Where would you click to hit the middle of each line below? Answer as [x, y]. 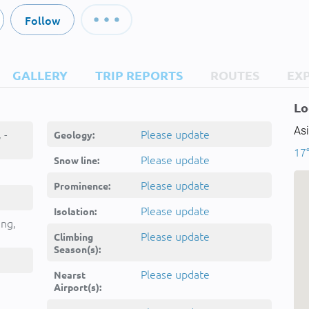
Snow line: [77, 160]
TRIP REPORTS [139, 75]
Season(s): [77, 249]
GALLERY [40, 75]
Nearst [70, 275]
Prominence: [82, 186]
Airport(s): [78, 287]
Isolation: [75, 211]
